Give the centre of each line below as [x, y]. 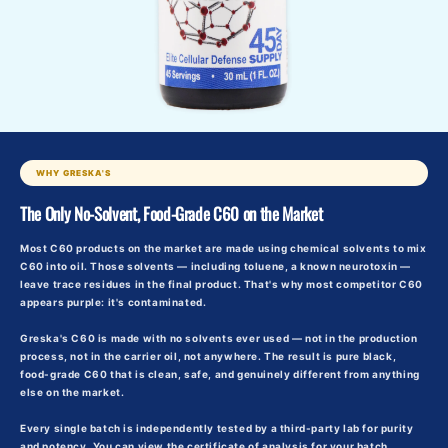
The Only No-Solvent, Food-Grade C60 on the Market [171, 214]
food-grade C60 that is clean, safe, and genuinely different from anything [220, 374]
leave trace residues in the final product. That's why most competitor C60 [221, 284]
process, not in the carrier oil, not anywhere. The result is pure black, [208, 356]
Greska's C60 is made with [95, 338]
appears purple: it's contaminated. [113, 302]
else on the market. [72, 392]
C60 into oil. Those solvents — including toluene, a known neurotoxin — [216, 266]
